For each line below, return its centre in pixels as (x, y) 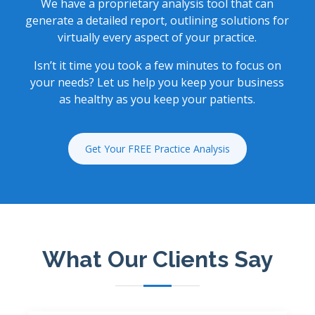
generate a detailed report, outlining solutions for (157, 20)
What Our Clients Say (157, 259)
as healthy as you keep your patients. (157, 99)
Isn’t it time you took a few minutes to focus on (157, 65)
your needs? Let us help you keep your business (157, 82)
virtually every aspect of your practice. (157, 37)
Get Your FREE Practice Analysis (157, 149)
